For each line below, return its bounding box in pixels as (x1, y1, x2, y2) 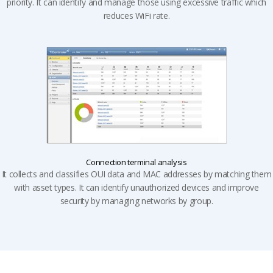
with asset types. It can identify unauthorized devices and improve (14, 182, 259, 194)
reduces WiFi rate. (103, 10, 170, 22)
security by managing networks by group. (60, 195, 213, 207)
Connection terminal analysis (86, 157, 187, 168)
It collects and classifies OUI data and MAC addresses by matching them (1, 168, 272, 180)
